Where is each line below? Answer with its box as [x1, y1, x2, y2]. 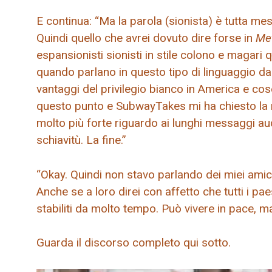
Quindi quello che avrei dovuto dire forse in [36, 31, 256, 46]
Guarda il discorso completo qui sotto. [36, 236, 231, 250]
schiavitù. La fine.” [36, 133, 126, 148]
